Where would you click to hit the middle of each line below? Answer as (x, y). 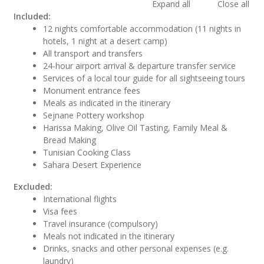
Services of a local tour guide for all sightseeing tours (144, 78)
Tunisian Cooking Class (87, 152)
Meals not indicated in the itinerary (109, 236)
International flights (80, 199)
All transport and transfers (93, 53)
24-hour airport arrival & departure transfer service (140, 66)
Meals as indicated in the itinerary (107, 103)
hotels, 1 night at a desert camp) (105, 41)
